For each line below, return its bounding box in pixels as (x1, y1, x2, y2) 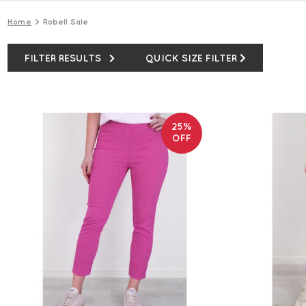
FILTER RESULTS (25, 52, 101, 64)
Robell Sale (43, 16, 88, 26)
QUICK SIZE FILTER (145, 52, 237, 64)
